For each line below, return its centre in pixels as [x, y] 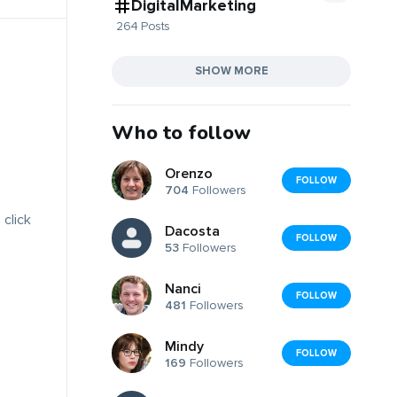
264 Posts [143, 26]
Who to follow [181, 132]
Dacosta [192, 232]
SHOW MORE [231, 70]
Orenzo [189, 174]
